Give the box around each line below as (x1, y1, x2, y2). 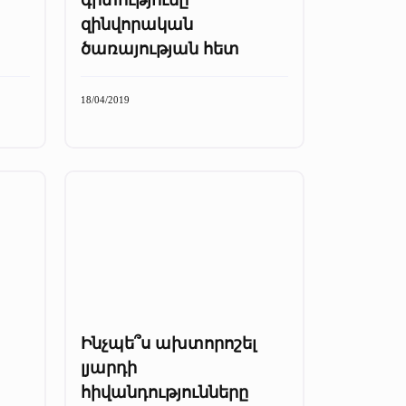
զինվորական (81, 14, 193, 34)
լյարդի (81, 358, 137, 377)
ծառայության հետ (81, 39, 239, 58)
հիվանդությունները (81, 382, 248, 401)
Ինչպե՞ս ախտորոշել (81, 333, 256, 353)
